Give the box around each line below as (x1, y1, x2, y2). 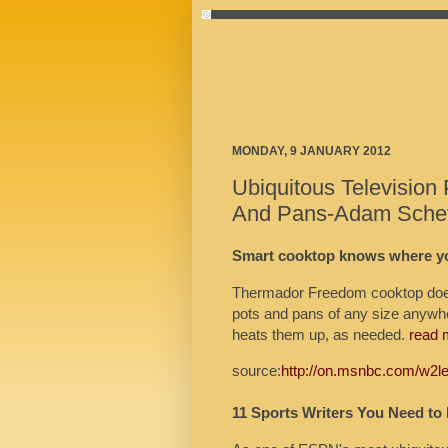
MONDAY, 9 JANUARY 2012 (232, 144, 391, 158)
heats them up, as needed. (232, 325, 409, 343)
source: (232, 362, 281, 380)
